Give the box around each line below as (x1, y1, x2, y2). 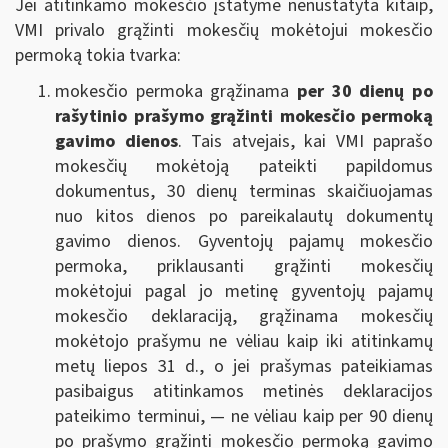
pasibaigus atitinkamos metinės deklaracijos (55, 379, 433, 404)
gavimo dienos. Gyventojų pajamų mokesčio (55, 229, 433, 254)
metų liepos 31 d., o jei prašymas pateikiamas (55, 354, 433, 379)
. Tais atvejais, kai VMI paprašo (177, 129, 433, 154)
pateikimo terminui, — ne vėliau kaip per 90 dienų (55, 404, 433, 429)
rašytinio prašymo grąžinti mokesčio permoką (55, 104, 433, 129)
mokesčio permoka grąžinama (55, 79, 297, 104)
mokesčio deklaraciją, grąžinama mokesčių (55, 304, 433, 329)
